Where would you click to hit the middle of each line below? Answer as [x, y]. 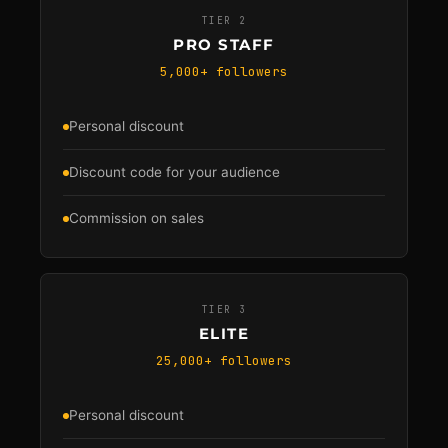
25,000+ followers [224, 360]
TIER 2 [224, 20]
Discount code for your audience [174, 172]
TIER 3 [224, 309]
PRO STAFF [224, 44]
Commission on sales [136, 218]
